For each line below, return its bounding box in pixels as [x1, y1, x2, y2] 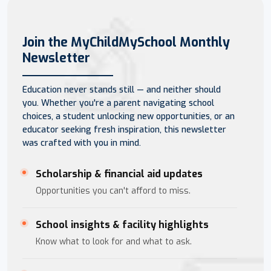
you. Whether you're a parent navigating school [22, 97, 214, 109]
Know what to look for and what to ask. [36, 235, 192, 247]
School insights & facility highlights [36, 218, 209, 231]
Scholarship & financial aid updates [36, 167, 203, 180]
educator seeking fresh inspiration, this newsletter [22, 123, 226, 135]
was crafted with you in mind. [22, 137, 141, 149]
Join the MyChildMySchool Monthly [22, 33, 230, 51]
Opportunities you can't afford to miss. [36, 184, 191, 197]
